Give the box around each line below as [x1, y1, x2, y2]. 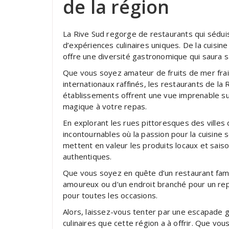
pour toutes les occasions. [63, 190, 158, 200]
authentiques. [63, 151, 112, 162]
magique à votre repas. [63, 101, 147, 111]
